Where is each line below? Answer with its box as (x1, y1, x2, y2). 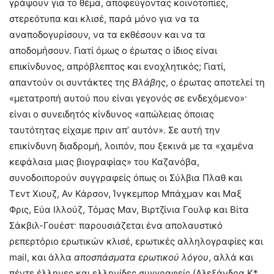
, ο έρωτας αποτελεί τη (166, 76, 265, 89)
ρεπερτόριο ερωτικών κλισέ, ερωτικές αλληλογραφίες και (9, 235, 263, 248)
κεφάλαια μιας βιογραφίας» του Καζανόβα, (9, 156, 199, 168)
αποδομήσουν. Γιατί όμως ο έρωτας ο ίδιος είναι (9, 45, 217, 57)
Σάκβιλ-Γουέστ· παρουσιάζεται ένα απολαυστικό (9, 220, 223, 232)
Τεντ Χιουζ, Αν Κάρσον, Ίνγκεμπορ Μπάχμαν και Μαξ (9, 188, 242, 200)
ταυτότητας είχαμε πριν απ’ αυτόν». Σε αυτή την (9, 124, 220, 136)
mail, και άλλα (9, 251, 74, 264)
